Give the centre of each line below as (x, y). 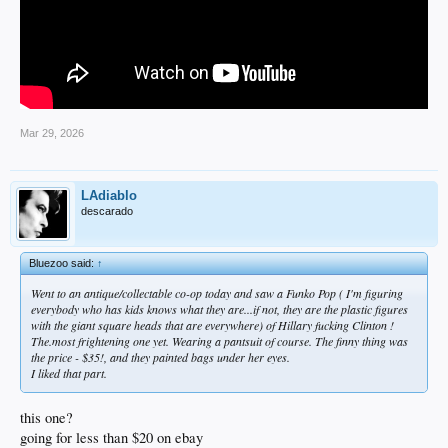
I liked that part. (69, 373)
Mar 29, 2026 (52, 133)
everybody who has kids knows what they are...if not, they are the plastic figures (219, 309)
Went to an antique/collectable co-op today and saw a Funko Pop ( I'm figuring (217, 293)
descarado (107, 211)
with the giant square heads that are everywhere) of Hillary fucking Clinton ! (212, 325)
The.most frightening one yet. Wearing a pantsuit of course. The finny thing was (219, 341)
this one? (46, 418)
